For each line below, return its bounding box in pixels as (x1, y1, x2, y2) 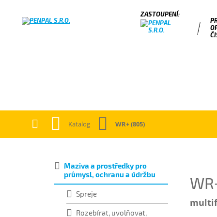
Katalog (68, 119, 90, 128)
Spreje (76, 189, 97, 198)
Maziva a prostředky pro (64, 161, 147, 170)
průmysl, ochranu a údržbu (64, 170, 155, 179)
